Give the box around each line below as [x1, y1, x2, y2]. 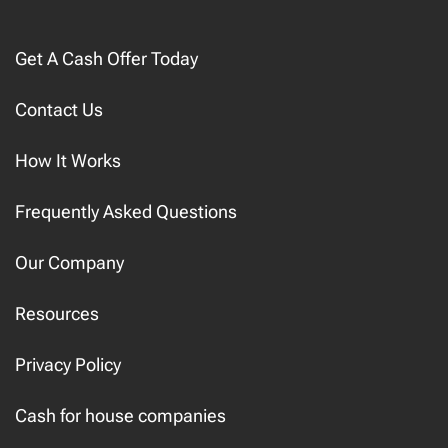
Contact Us [15, 99, 103, 120]
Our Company [15, 252, 124, 273]
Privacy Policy [15, 354, 121, 375]
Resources [15, 303, 99, 324]
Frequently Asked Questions [15, 201, 237, 222]
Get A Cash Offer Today [15, 48, 198, 69]
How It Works [15, 150, 121, 171]
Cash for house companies [15, 405, 226, 426]
